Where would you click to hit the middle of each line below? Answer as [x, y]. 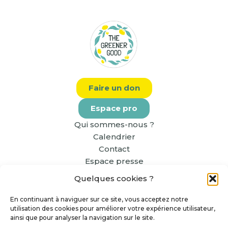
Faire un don [114, 88]
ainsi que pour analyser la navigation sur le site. [82, 218]
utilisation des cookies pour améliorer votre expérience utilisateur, [113, 208]
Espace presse [114, 161]
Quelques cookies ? [114, 178]
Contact [114, 149]
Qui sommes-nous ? [114, 125]
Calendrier [114, 137]
